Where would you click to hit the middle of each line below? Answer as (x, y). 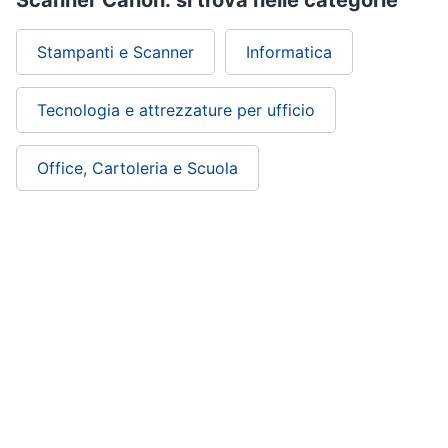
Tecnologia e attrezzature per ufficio (176, 110)
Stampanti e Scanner (115, 52)
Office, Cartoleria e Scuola (137, 168)
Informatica (289, 52)
